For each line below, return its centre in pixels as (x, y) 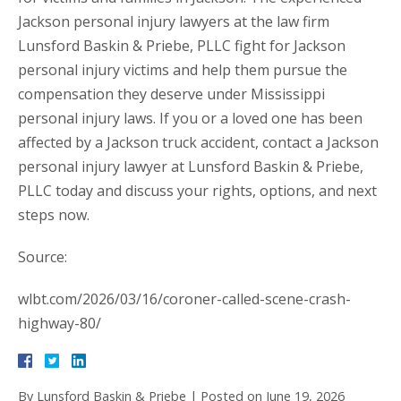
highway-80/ (60, 324)
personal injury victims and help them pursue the (183, 70)
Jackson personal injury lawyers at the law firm (174, 22)
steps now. (54, 215)
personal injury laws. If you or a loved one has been (190, 119)
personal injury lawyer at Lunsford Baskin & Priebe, (191, 167)
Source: (43, 257)
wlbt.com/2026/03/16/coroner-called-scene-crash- (184, 299)
